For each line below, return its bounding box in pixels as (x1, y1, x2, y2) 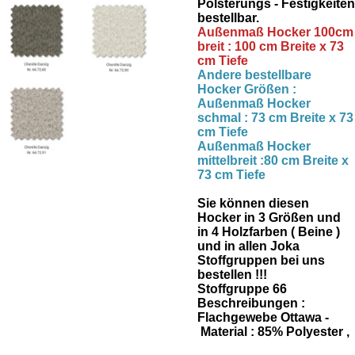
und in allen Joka (197, 239, 300, 253)
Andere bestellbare (197, 68, 311, 82)
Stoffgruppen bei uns (197, 254, 325, 267)
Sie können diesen (197, 197, 309, 210)
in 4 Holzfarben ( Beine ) (197, 225, 343, 239)
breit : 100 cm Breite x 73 (197, 40, 344, 53)
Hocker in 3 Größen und (197, 211, 344, 224)
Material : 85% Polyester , (197, 325, 353, 338)
